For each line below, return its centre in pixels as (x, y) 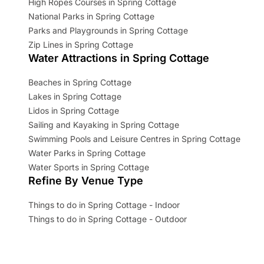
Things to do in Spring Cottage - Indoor (104, 205)
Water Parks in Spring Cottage (87, 153)
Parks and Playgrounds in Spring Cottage (108, 31)
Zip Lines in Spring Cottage (81, 45)
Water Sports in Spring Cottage (89, 167)
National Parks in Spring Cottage (91, 16)
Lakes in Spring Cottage (75, 97)
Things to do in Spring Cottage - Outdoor (108, 219)
